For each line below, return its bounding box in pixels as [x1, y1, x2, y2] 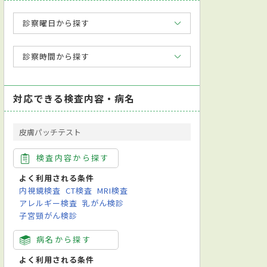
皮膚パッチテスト [19, 126, 81, 138]
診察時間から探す [23, 50, 90, 62]
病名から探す [36, 233, 92, 245]
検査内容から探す [36, 151, 110, 163]
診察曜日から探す [23, 17, 90, 29]
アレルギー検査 [19, 197, 78, 209]
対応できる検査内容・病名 [13, 91, 135, 105]
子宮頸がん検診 [19, 209, 78, 221]
